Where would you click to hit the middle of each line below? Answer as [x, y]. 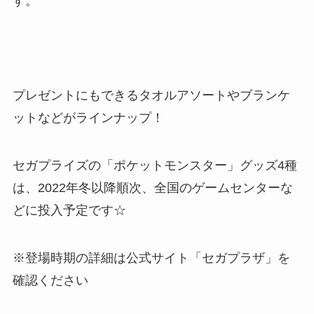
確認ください [50, 281]
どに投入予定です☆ [69, 211]
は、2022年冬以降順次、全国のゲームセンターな [152, 188]
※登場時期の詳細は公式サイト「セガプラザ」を [151, 258]
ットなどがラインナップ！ [88, 118]
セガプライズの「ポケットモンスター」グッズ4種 [155, 166]
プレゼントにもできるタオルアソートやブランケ [151, 96]
